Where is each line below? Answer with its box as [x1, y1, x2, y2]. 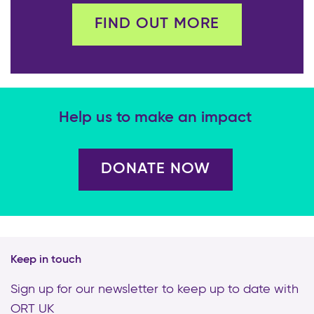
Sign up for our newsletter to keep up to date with [11, 283, 299, 296]
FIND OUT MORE [95, 16, 219, 32]
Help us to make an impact [59, 110, 252, 126]
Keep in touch [11, 254, 81, 266]
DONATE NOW [100, 161, 210, 177]
